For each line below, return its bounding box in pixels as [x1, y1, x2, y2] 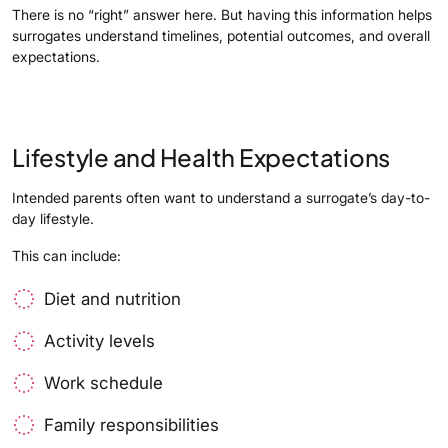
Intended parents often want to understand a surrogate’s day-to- [12, 188, 430, 206]
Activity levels [44, 330, 155, 351]
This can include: [12, 246, 121, 264]
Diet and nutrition [44, 288, 181, 309]
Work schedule [44, 372, 163, 393]
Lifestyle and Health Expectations [12, 141, 391, 172]
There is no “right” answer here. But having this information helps [12, 5, 432, 23]
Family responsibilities [44, 414, 219, 435]
